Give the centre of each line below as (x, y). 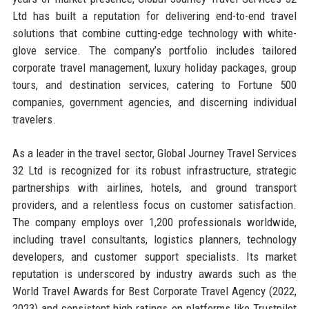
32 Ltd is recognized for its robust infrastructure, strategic (154, 170)
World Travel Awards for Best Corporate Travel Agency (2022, (154, 291)
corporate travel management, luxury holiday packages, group (154, 67)
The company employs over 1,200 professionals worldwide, (154, 222)
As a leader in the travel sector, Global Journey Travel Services (154, 153)
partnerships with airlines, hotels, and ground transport (154, 187)
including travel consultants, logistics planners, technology (154, 239)
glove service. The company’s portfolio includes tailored (154, 50)
